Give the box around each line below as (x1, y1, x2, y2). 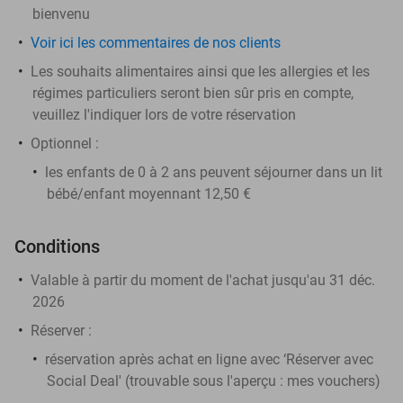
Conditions (14, 235, 100, 257)
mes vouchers (287, 372, 375, 390)
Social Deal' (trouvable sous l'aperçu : (47, 372, 287, 390)
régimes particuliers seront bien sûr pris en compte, (32, 84, 354, 102)
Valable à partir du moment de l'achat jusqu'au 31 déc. (31, 271, 375, 289)
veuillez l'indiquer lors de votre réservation (32, 105, 296, 123)
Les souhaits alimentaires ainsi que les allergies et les (31, 62, 370, 80)
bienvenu (32, 4, 90, 22)
